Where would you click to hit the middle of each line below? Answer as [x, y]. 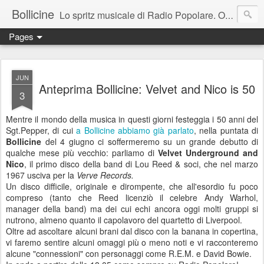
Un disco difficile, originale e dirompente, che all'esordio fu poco [132, 186]
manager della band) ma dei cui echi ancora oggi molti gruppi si [132, 209]
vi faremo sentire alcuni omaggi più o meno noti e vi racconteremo [132, 242]
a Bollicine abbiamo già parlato [135, 130]
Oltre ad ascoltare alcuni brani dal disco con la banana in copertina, [132, 231]
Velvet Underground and [208, 153]
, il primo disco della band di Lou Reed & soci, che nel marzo [141, 164]
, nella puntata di [226, 130]
